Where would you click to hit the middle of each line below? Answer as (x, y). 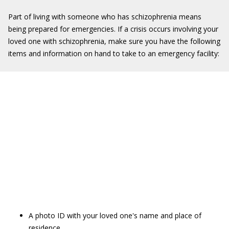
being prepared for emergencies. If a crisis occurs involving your (113, 29)
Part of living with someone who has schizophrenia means (105, 17)
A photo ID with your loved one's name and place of (115, 215)
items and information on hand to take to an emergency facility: (114, 53)
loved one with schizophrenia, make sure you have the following (114, 41)
